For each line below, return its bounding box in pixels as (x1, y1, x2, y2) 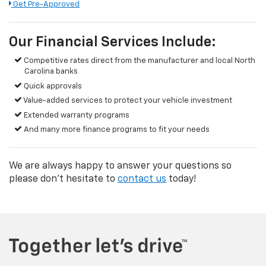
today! (166, 175, 196, 185)
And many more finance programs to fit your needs (22, 126, 210, 134)
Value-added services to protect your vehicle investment (22, 97, 233, 105)
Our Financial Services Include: (9, 35, 216, 50)
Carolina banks (24, 68, 78, 76)
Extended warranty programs (22, 111, 130, 119)
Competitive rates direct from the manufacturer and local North (22, 57, 256, 65)
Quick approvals (22, 82, 83, 90)
